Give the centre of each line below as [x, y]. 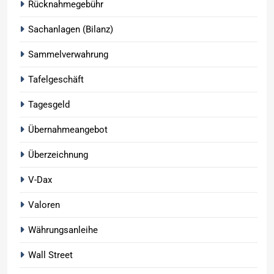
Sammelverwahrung [68, 55]
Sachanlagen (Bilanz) [71, 30]
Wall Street [50, 255]
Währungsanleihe [63, 230]
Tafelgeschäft [56, 80]
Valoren [44, 205]
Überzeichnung [58, 155]
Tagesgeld [49, 105]
